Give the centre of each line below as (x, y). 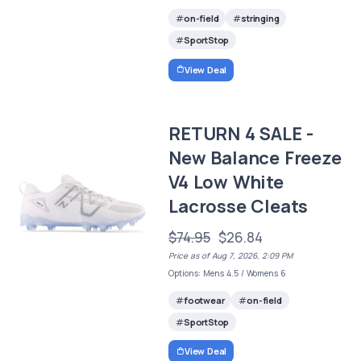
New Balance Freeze (255, 158)
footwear (204, 300)
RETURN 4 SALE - (241, 133)
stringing (260, 19)
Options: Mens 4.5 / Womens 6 (228, 273)
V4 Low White (226, 182)
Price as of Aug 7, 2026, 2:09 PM (231, 255)
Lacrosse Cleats (239, 206)
